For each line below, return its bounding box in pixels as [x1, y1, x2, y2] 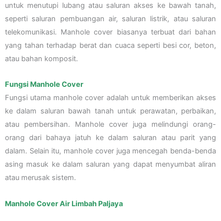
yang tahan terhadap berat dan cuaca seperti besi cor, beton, [5, 40, 216, 50]
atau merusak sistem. [5, 173, 76, 183]
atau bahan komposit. [5, 54, 78, 63]
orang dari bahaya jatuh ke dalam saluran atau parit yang [5, 133, 216, 143]
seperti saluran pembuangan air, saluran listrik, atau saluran [5, 14, 216, 23]
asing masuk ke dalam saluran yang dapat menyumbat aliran [5, 160, 216, 169]
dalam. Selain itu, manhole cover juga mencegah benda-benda [5, 147, 216, 156]
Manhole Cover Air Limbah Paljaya [5, 199, 123, 208]
